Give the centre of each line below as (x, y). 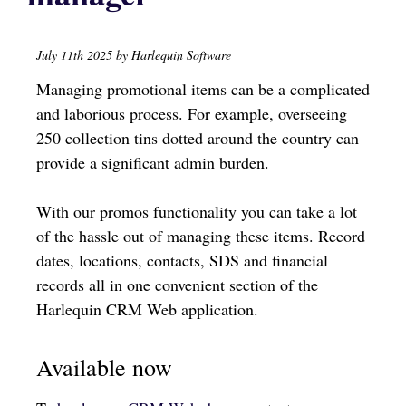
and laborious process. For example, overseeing (192, 114)
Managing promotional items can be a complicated (203, 89)
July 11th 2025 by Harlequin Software (134, 55)
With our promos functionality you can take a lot (197, 212)
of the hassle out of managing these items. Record (201, 236)
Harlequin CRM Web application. (150, 309)
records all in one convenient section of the (177, 285)
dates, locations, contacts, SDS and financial (182, 261)
